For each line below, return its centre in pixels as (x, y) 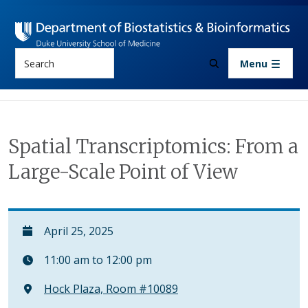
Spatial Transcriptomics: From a (153, 147)
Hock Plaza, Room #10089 (111, 289)
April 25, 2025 (77, 231)
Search (32, 56)
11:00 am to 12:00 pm (97, 260)
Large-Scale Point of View (123, 172)
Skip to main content (206, 10)
